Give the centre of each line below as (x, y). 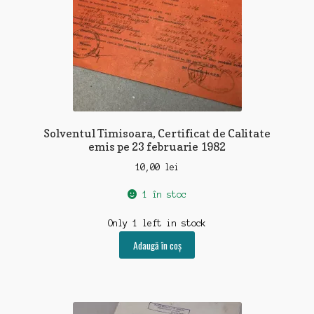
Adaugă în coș (157, 245)
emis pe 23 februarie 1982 (157, 147)
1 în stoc (164, 195)
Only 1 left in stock (157, 224)
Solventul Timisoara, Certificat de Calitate (157, 134)
